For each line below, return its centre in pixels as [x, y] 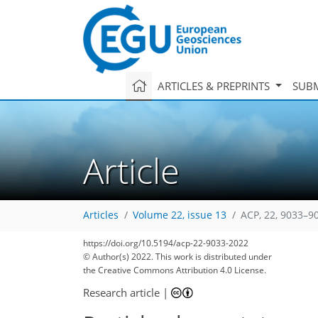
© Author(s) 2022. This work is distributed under [177, 257]
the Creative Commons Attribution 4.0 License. [175, 270]
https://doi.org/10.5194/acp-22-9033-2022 [166, 243]
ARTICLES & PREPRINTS [215, 86]
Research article [121, 292]
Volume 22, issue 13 [180, 215]
